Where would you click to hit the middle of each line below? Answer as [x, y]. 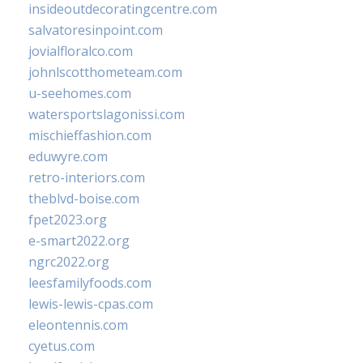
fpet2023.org [68, 220]
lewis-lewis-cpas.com [91, 304]
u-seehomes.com [80, 93]
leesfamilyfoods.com [90, 283]
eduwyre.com [68, 156]
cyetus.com [62, 346]
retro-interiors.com [87, 177]
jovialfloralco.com [81, 51]
